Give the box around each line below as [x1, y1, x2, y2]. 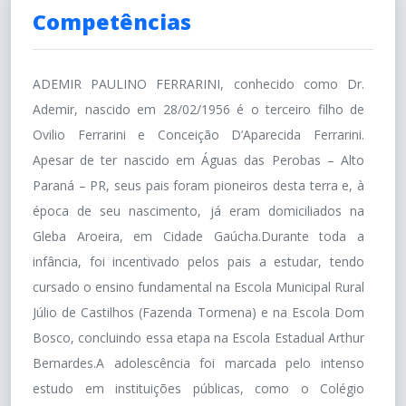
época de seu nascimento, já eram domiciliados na [33, 201, 364, 219]
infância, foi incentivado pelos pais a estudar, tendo [33, 252, 364, 270]
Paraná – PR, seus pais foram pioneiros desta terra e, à [33, 176, 364, 194]
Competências [33, 6, 191, 36]
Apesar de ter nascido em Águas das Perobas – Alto [33, 150, 364, 169]
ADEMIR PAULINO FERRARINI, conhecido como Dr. [33, 74, 364, 92]
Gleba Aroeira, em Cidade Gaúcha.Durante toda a [33, 227, 364, 245]
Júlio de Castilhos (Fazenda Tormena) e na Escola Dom [33, 303, 364, 321]
